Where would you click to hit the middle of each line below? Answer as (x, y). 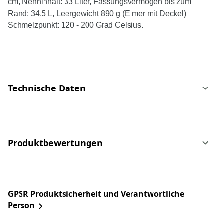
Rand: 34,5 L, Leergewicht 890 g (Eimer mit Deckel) (97, 14)
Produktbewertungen (55, 143)
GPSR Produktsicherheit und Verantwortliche (96, 194)
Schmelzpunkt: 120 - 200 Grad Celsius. (76, 25)
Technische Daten (47, 88)
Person (21, 206)
